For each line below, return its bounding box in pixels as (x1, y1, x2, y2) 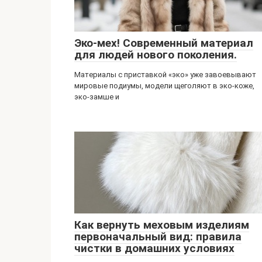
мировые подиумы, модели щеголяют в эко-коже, (74, 81, 254, 90)
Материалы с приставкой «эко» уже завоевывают (74, 70, 256, 79)
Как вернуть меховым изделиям (74, 218, 249, 232)
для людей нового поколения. (74, 48, 237, 61)
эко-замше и (74, 92, 119, 101)
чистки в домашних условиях (74, 242, 235, 255)
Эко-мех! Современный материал (74, 36, 253, 50)
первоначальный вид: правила (74, 230, 242, 243)
